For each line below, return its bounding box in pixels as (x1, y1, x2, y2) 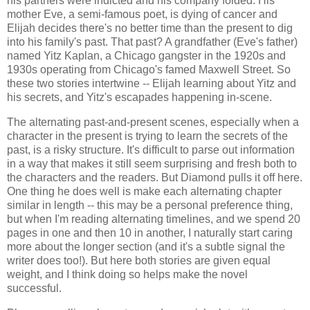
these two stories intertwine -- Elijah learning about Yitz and (7, 77, 296, 90)
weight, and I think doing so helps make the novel (7, 268, 248, 281)
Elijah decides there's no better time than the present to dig (7, 22, 293, 35)
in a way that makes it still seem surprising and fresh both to (7, 158, 297, 170)
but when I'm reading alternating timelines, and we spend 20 (7, 213, 300, 226)
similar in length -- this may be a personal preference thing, (7, 199, 293, 212)
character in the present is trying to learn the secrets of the (7, 130, 288, 143)
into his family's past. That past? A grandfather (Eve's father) (7, 36, 298, 48)
